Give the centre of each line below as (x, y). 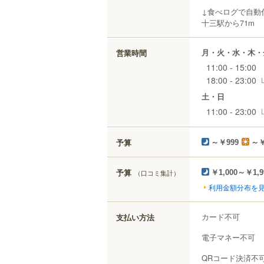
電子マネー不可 (228, 237)
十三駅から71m (228, 23)
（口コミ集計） (157, 173)
